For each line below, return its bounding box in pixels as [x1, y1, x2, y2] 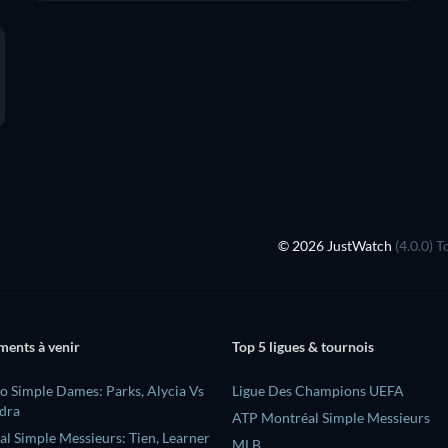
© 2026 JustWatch [278, 237, 395, 254]
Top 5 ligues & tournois [232, 338, 374, 356]
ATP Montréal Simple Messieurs [232, 408, 430, 426]
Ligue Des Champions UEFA [232, 381, 404, 399]
